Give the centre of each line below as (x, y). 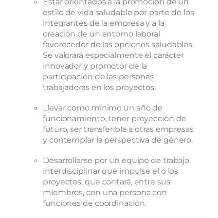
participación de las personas (99, 77)
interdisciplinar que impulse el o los (111, 171)
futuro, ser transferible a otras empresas (118, 129)
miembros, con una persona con (105, 192)
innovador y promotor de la (95, 66)
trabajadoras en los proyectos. (99, 87)
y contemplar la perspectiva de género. (118, 140)
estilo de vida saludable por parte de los (118, 12)
